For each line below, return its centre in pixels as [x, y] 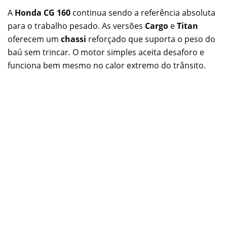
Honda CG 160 [43, 13]
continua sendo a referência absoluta [143, 13]
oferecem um [34, 39]
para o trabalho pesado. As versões [76, 26]
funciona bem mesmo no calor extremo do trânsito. [107, 66]
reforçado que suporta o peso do [151, 39]
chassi [73, 39]
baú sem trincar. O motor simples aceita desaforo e [106, 52]
